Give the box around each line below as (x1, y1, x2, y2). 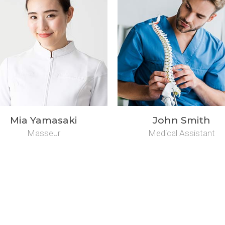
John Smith (153, 114, 210, 126)
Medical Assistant (148, 128, 215, 138)
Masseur (27, 128, 60, 138)
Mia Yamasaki (10, 114, 77, 126)
